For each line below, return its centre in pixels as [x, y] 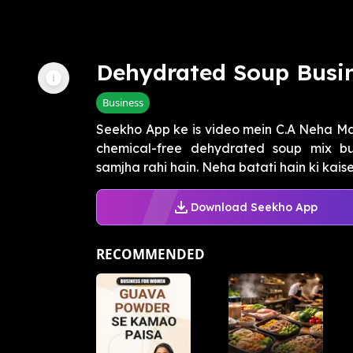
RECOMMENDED [150, 255]
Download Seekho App [254, 207]
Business [123, 103]
